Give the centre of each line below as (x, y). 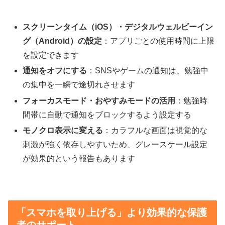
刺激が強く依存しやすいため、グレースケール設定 (115, 144)
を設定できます (51, 55)
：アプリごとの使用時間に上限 (158, 41)
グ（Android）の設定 (63, 41)
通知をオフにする (55, 71)
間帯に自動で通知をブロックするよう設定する (107, 115)
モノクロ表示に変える (63, 130)
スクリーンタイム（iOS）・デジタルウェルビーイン (118, 27)
